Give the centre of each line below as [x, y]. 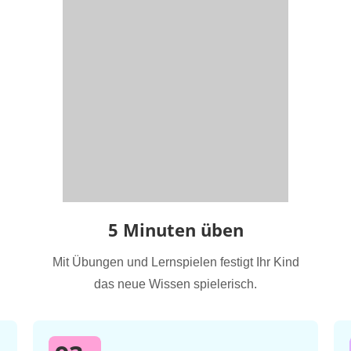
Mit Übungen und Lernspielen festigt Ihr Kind [175, 262]
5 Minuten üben [175, 230]
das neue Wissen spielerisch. [175, 284]
